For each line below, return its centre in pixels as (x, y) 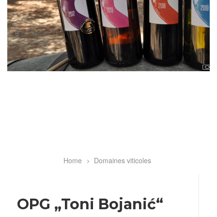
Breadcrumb (42, 163)
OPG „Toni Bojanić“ (90, 204)
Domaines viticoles (123, 160)
